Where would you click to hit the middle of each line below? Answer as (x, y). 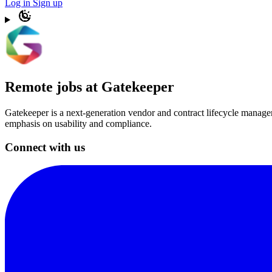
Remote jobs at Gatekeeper (90, 87)
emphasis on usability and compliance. (78, 123)
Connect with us (45, 147)
